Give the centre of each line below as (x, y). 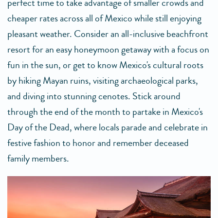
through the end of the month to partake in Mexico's (105, 112)
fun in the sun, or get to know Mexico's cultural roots (105, 65)
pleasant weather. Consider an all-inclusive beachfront (108, 34)
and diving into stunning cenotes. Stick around (94, 96)
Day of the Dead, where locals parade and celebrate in (108, 127)
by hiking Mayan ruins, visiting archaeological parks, (103, 81)
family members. (38, 159)
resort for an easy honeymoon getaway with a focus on (108, 50)
